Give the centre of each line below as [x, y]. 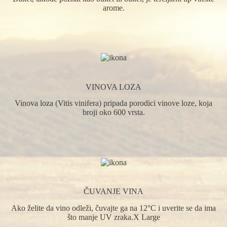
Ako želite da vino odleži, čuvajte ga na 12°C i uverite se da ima [113, 208]
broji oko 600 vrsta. [113, 112]
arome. [113, 8]
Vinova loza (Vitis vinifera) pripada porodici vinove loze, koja [113, 103]
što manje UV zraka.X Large [113, 217]
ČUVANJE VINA [113, 192]
